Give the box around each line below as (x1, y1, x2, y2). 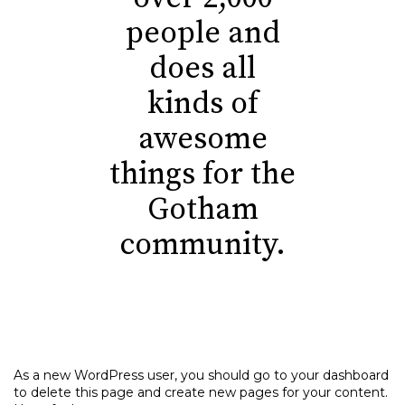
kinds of (146, 85, 259, 123)
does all (149, 50, 256, 88)
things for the (109, 155, 296, 193)
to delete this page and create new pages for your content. (14, 384, 388, 400)
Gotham (146, 191, 259, 229)
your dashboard (291, 367, 389, 383)
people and (125, 14, 280, 52)
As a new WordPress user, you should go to (14, 367, 291, 383)
